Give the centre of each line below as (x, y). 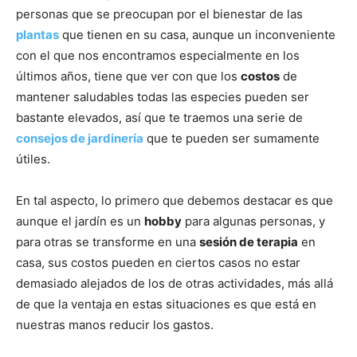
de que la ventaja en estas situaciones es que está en (166, 304)
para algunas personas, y (253, 221)
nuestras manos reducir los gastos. (115, 324)
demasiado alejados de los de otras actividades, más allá (175, 283)
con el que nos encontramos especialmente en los (158, 55)
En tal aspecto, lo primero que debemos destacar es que (175, 200)
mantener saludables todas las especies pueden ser (163, 96)
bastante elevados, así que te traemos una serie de (159, 117)
